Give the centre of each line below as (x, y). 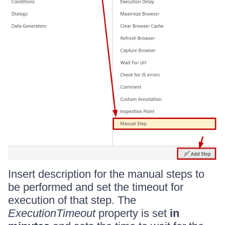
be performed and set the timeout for (96, 187)
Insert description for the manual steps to (106, 174)
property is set (133, 213)
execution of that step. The (72, 200)
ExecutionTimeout (52, 213)
